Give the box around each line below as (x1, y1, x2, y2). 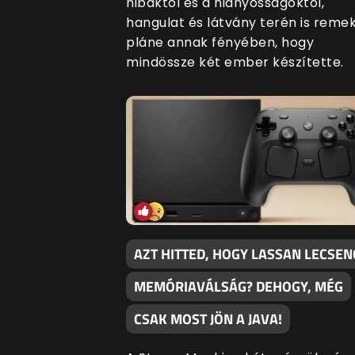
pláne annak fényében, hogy (126, 33, 314, 52)
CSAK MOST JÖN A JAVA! (134, 308, 282, 330)
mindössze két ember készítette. (126, 53, 344, 72)
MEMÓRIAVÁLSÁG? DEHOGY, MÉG (134, 276, 343, 298)
